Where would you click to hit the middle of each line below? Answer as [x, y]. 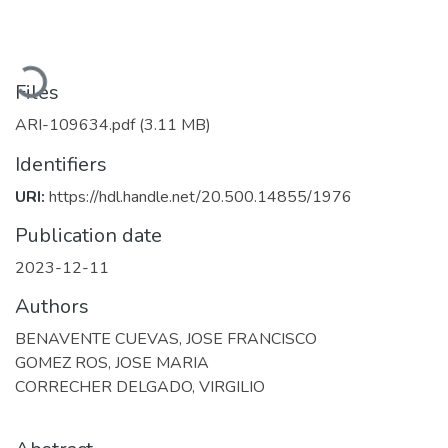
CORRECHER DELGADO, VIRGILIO [140, 386]
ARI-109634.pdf [77, 124]
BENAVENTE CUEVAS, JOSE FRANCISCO [166, 338]
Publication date [88, 235]
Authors [52, 306]
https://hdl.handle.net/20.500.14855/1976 [200, 196]
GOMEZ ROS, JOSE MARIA [112, 362]
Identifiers [61, 164]
